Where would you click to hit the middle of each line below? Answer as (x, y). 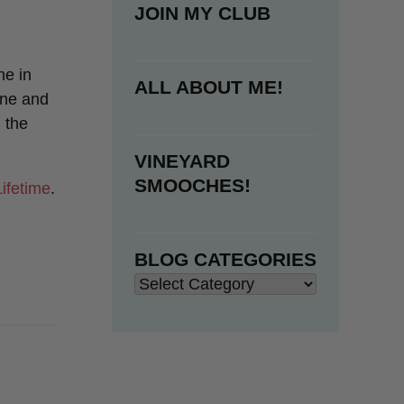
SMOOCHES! (193, 185)
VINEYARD (182, 161)
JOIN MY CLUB (202, 13)
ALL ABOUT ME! (209, 87)
